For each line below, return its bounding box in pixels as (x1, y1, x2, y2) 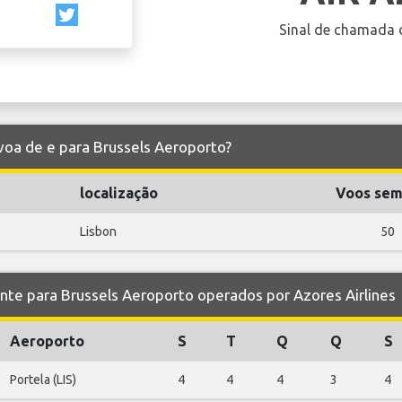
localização (80, 184, 158, 201)
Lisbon (80, 223, 117, 239)
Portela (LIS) (10, 371, 76, 387)
